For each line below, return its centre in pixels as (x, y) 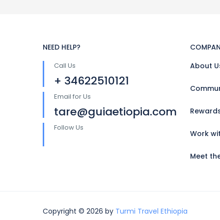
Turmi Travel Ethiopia (151, 211)
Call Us (65, 65)
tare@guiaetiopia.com (115, 111)
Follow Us (69, 127)
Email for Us (72, 96)
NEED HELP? (62, 47)
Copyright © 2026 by (79, 211)
